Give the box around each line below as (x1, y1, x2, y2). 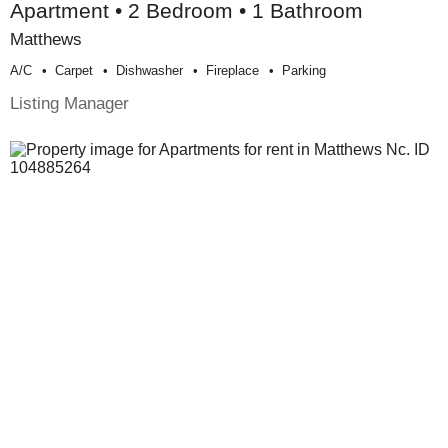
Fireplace (206, 63, 259, 79)
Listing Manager (10, 93, 129, 114)
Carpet (55, 63, 93, 79)
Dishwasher (116, 63, 183, 79)
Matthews (10, 29, 82, 50)
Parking (282, 63, 326, 79)
